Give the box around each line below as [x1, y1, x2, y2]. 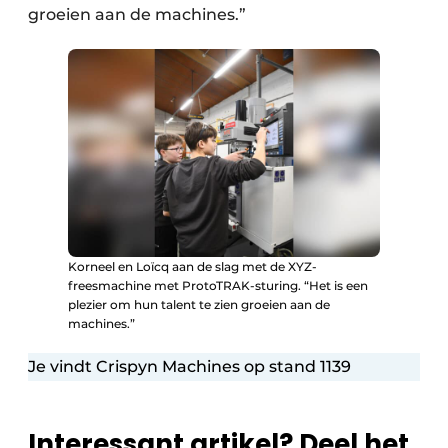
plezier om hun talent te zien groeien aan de [68, 297, 330, 313]
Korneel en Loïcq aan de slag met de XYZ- [68, 259, 317, 275]
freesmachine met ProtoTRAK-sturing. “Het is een [68, 278, 368, 294]
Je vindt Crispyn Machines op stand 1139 [28, 357, 351, 377]
